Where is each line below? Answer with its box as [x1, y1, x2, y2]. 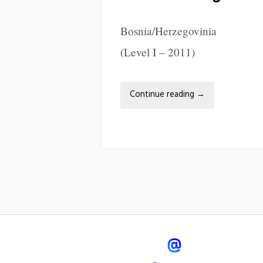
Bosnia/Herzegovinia [120, 23, 217, 38]
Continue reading [130, 87, 197, 102]
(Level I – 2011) [120, 44, 195, 59]
